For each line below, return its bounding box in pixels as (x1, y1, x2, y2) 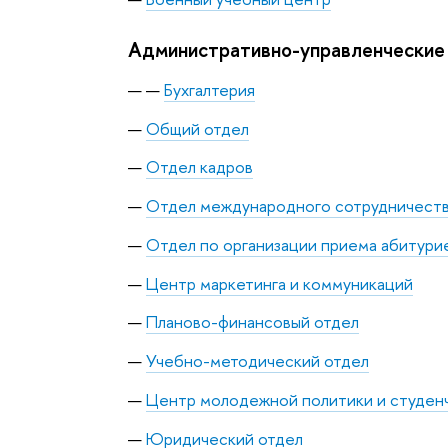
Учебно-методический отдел (145, 349, 369, 373)
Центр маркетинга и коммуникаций (145, 271, 413, 295)
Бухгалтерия (163, 77, 255, 101)
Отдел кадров (145, 155, 253, 179)
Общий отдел (145, 116, 249, 140)
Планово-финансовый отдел (145, 310, 359, 334)
